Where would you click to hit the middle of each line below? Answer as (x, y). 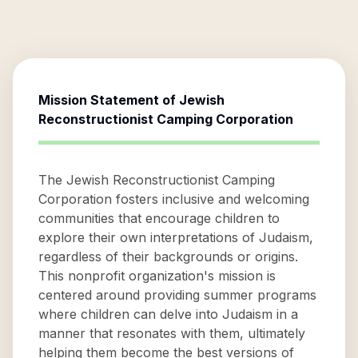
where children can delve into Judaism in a (168, 314)
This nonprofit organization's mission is (157, 276)
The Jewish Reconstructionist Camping (157, 180)
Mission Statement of (109, 100)
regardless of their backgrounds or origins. (168, 257)
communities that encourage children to (159, 218)
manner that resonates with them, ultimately (172, 333)
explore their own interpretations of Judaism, (176, 237)
